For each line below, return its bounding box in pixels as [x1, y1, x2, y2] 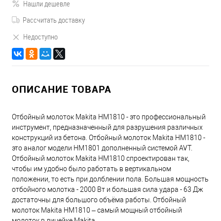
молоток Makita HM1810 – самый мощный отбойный [12, 206, 182, 214]
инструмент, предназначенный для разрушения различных [12, 123, 203, 131]
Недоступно [23, 31, 58, 41]
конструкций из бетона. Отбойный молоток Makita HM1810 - [12, 134, 205, 142]
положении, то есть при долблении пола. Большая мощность [12, 175, 209, 183]
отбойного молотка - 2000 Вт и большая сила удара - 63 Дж [12, 185, 203, 193]
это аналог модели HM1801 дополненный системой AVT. [12, 144, 192, 152]
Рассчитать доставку [23, 15, 85, 25]
